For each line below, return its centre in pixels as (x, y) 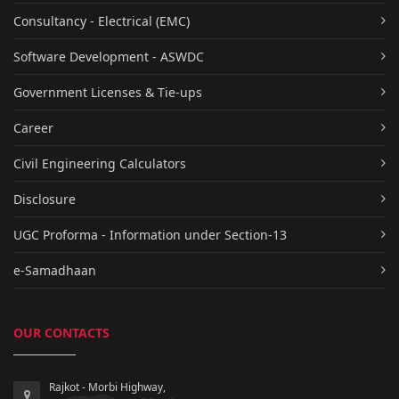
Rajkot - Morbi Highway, (107, 387)
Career (33, 127)
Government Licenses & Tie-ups (108, 92)
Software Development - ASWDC (109, 56)
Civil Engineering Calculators (100, 163)
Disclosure (45, 199)
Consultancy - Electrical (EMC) (102, 20)
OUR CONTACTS (61, 332)
